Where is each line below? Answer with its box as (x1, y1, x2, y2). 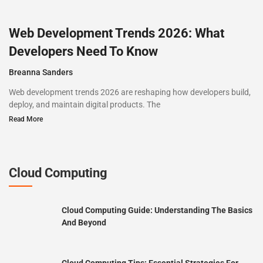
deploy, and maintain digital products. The (9, 99, 160, 109)
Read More (9, 114, 43, 123)
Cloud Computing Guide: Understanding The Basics (62, 205, 252, 215)
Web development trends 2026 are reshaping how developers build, (9, 87, 251, 97)
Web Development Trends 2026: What (9, 25, 224, 41)
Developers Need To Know (9, 43, 158, 59)
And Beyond (62, 217, 106, 227)
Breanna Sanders (9, 67, 73, 77)
